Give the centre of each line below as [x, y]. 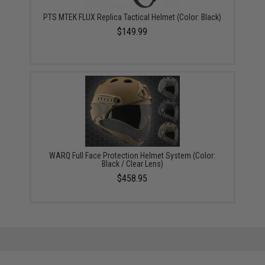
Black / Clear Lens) [132, 164]
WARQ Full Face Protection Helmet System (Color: [132, 156]
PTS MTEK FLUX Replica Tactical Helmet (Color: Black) [132, 17]
